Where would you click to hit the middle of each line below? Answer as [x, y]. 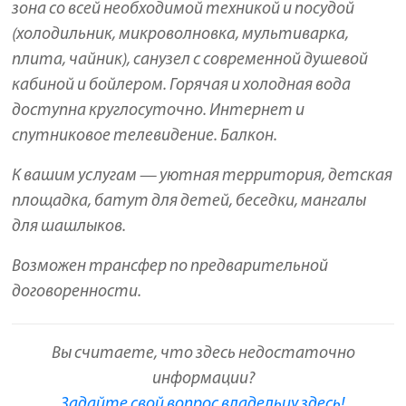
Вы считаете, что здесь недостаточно [203, 353]
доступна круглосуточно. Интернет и [159, 111]
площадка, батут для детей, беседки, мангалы [189, 202]
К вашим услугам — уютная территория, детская [203, 177]
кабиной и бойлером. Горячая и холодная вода [182, 86]
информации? [203, 379]
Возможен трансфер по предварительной [170, 267]
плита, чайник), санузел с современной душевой [190, 61]
